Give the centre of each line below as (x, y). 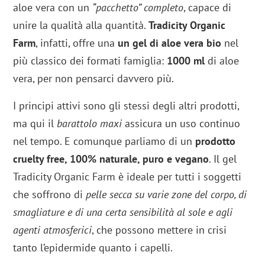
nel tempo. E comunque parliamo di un (104, 141)
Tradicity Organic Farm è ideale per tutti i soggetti (127, 176)
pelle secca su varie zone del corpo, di (167, 194)
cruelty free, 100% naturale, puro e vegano (111, 159)
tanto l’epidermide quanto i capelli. (93, 247)
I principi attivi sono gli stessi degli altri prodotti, (126, 105)
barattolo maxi (90, 123)
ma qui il (35, 123)
